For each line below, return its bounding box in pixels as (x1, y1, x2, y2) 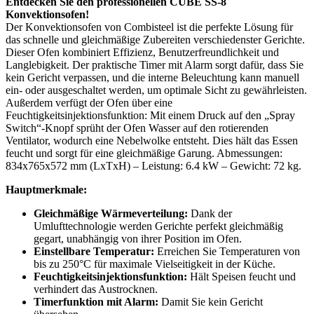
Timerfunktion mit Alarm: (34, 295, 158, 308)
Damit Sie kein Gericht (158, 295, 263, 308)
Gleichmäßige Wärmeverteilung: (34, 207, 188, 219)
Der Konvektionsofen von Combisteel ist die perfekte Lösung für (6, 20, 293, 33)
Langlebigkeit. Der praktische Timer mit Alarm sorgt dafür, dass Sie (6, 58, 303, 71)
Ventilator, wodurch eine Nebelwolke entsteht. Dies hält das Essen (6, 134, 298, 146)
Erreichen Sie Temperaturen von (154, 245, 300, 257)
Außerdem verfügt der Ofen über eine (6, 96, 172, 109)
